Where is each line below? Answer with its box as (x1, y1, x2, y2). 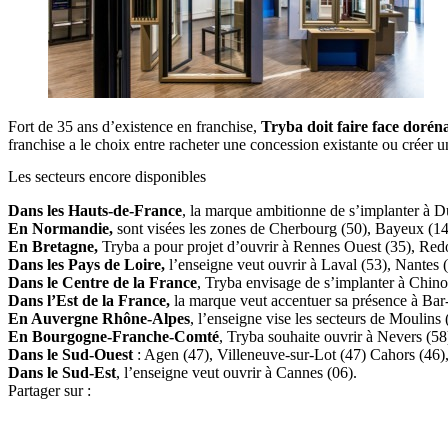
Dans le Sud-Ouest (8, 345, 133, 363)
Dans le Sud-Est (8, 363, 116, 381)
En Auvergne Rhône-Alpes (8, 309, 190, 327)
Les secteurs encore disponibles (8, 167, 206, 185)
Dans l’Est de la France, (8, 291, 170, 309)
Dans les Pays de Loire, (8, 255, 165, 273)
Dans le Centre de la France (8, 273, 197, 291)
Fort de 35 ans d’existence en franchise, (8, 118, 261, 136)
